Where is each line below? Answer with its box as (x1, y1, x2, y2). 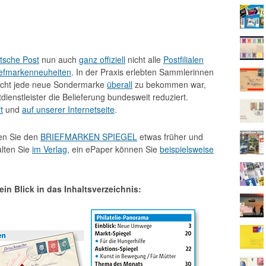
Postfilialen (163, 53, 204, 65)
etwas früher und (137, 131, 203, 142)
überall (107, 78, 132, 90)
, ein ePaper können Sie (67, 143, 160, 155)
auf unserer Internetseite (22, 103, 115, 115)
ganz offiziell (79, 53, 125, 65)
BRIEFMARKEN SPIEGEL (40, 131, 137, 142)
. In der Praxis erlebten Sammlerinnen (71, 66, 214, 78)
